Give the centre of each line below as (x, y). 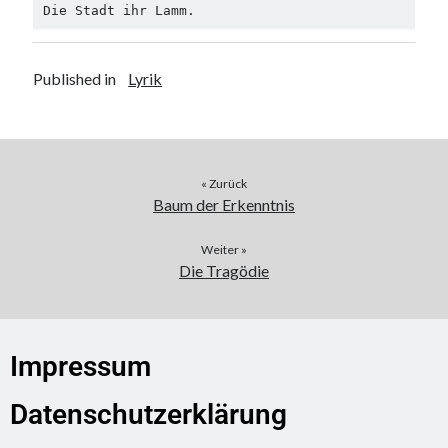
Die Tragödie (224, 271)
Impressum (80, 367)
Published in (75, 79)
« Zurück (224, 184)
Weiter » (224, 250)
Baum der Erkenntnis (224, 205)
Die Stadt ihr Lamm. (118, 10)
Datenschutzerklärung (148, 415)
